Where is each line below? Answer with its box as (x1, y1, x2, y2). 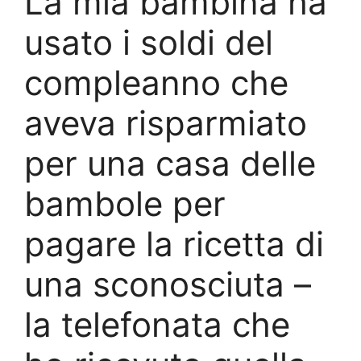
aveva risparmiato (24, 102, 307, 143)
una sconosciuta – (24, 263, 311, 305)
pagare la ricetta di (24, 222, 324, 264)
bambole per (24, 182, 226, 224)
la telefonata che (24, 303, 290, 345)
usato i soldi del (24, 21, 273, 63)
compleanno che (24, 61, 288, 103)
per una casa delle (24, 142, 316, 184)
